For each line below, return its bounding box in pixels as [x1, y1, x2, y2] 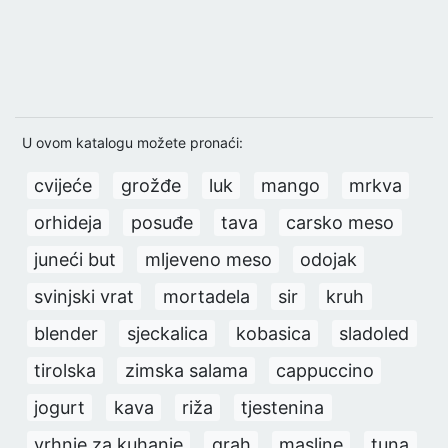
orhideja [34, 211, 103, 233]
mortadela [162, 285, 250, 307]
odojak [299, 248, 357, 270]
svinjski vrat [34, 285, 135, 307]
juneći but [34, 248, 117, 270]
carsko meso [286, 211, 395, 233]
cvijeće [34, 174, 93, 196]
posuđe [130, 211, 193, 233]
